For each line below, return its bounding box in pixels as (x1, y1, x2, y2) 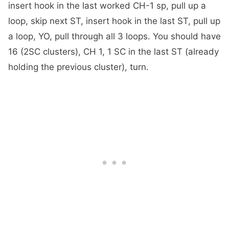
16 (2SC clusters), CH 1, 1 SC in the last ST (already (8, 46, 219, 57)
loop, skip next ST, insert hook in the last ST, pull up (8, 15, 220, 26)
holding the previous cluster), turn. (8, 61, 149, 72)
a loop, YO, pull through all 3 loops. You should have (8, 31, 221, 41)
